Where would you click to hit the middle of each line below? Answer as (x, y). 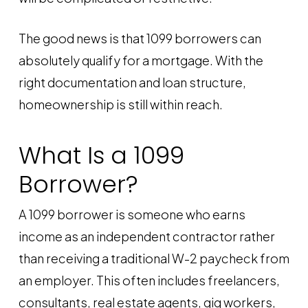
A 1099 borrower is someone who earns (132, 214)
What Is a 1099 (101, 155)
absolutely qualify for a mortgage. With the (141, 60)
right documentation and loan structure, (132, 82)
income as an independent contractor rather (146, 236)
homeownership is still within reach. (120, 104)
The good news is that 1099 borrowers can (140, 38)
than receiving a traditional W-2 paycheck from (154, 258)
